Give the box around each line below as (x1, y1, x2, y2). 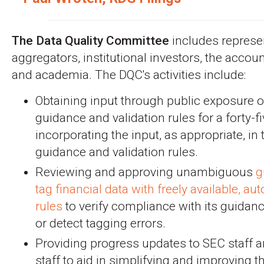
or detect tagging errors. (35, 216, 166, 230)
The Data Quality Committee (12, 34, 169, 48)
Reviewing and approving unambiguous (35, 164, 256, 179)
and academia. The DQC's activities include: (12, 68, 246, 82)
